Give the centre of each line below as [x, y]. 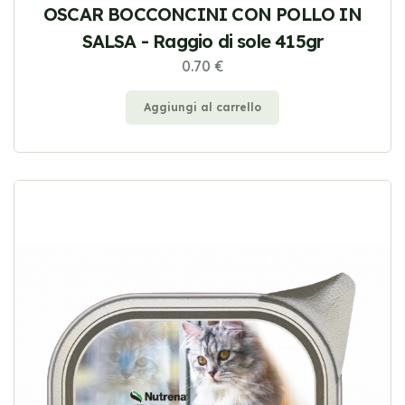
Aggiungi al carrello [202, 108]
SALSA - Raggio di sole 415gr [202, 42]
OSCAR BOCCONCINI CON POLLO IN [202, 14]
